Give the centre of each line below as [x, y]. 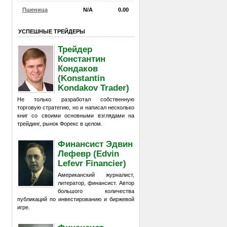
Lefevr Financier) [92, 163]
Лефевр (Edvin [89, 153]
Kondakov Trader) [94, 87]
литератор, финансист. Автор [96, 183]
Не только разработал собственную [76, 99]
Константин [82, 59]
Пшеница [35, 9]
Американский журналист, [96, 175]
